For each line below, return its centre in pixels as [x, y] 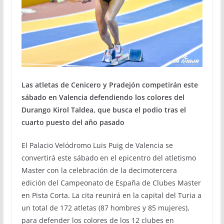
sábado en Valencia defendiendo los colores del [103, 97]
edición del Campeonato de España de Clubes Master [111, 183]
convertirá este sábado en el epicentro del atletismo [108, 158]
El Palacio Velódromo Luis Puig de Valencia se [97, 145]
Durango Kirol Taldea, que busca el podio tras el [103, 110]
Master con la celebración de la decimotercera [99, 170]
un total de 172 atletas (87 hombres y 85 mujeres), [105, 208]
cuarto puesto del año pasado [73, 122]
